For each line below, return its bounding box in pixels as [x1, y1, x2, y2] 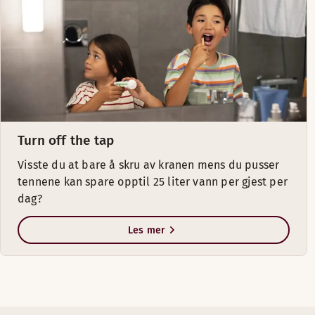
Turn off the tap [18, 132, 115, 148]
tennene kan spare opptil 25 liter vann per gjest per [18, 175, 288, 188]
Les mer [127, 224, 166, 236]
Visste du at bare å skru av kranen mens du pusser [18, 158, 280, 172]
